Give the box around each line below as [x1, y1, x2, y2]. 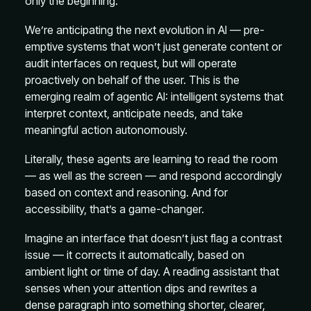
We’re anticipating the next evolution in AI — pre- [25, 23, 264, 37]
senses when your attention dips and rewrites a [25, 281, 257, 295]
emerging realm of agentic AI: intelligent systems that [25, 90, 283, 103]
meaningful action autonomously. [25, 123, 187, 137]
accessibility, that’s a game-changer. [25, 202, 204, 216]
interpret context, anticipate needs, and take [25, 106, 243, 120]
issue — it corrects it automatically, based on [25, 248, 244, 262]
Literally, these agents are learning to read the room [25, 152, 278, 166]
